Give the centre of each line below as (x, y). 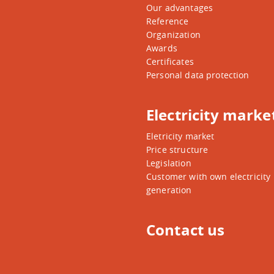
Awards (162, 48)
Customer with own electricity (209, 176)
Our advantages (180, 8)
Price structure (177, 150)
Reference (168, 21)
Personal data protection (198, 75)
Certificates (170, 61)
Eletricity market (180, 136)
